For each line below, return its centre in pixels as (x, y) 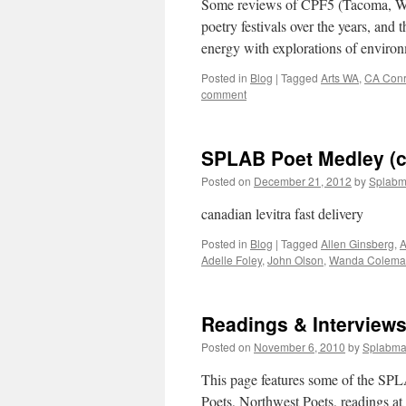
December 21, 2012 (303, 181)
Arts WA (340, 77)
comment (224, 94)
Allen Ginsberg (358, 243)
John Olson (295, 260)
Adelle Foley (232, 260)
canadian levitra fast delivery (282, 213)
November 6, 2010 (300, 347)
